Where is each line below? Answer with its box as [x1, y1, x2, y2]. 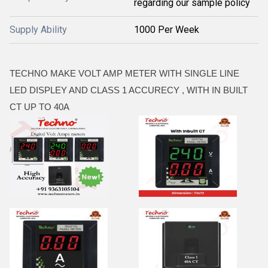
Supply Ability [10, 24, 67, 35]
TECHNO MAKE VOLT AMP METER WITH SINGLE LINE [10, 68, 242, 78]
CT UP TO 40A [10, 102, 69, 112]
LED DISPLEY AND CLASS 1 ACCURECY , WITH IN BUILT [10, 85, 248, 95]
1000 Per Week [134, 24, 199, 35]
